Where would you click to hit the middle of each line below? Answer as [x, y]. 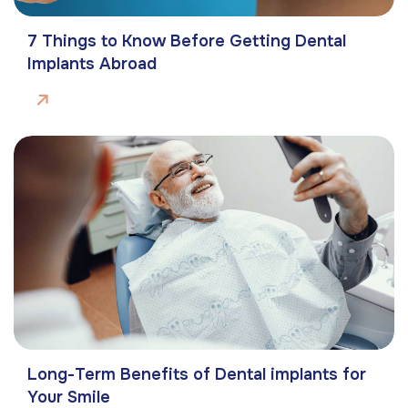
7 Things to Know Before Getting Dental [187, 41]
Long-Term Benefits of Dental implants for [197, 375]
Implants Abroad [92, 64]
